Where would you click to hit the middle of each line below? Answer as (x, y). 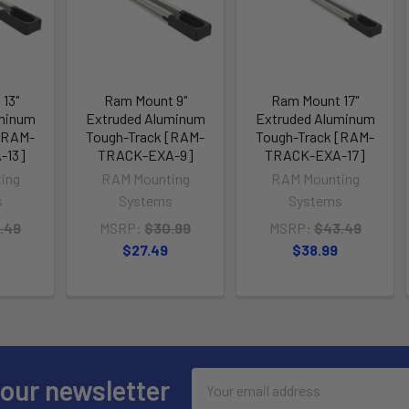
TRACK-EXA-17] (315, 154)
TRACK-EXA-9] (145, 154)
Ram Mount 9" (145, 100)
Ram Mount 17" (315, 100)
